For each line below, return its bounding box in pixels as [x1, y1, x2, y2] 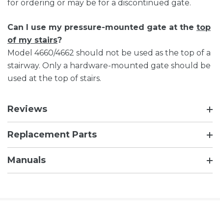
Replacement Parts [7, 129, 97, 140]
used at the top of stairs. [7, 74, 101, 83]
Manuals [7, 155, 46, 166]
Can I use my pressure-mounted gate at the [7, 23, 196, 32]
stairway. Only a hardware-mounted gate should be [7, 61, 211, 71]
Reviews [7, 104, 47, 115]
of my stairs [7, 35, 57, 45]
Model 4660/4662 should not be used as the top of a [7, 48, 211, 58]
